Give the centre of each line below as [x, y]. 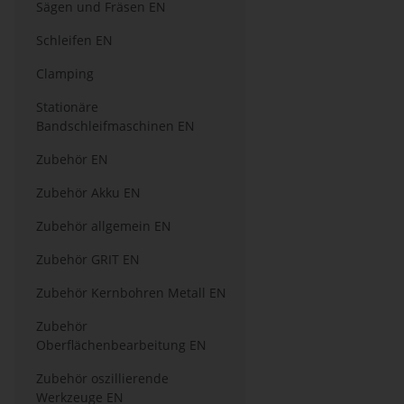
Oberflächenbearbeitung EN [121, 345]
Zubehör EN [72, 159]
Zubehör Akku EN [88, 193]
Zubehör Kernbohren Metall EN [131, 293]
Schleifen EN [74, 40]
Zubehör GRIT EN [88, 259]
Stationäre [67, 107]
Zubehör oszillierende [102, 378]
